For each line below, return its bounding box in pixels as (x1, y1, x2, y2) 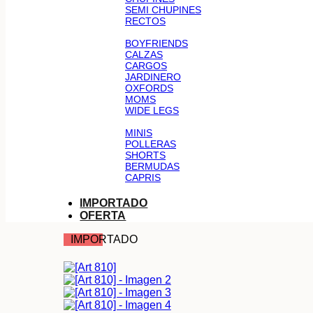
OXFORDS (125, 82, 173, 94)
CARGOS (125, 60, 167, 71)
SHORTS (125, 150, 166, 161)
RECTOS (125, 15, 166, 27)
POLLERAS (125, 138, 176, 150)
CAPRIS (125, 172, 161, 183)
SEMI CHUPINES (125, 4, 201, 15)
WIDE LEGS (125, 105, 179, 116)
